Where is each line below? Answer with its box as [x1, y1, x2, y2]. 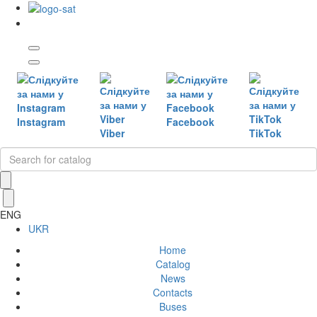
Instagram [17, 115, 65, 129]
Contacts [153, 285, 192, 300]
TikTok [249, 126, 282, 141]
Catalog [155, 257, 190, 272]
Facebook [166, 115, 215, 129]
